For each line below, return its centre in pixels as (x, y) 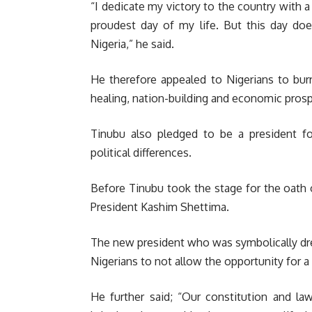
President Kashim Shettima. (160, 206)
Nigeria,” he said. (132, 44)
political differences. (141, 152)
